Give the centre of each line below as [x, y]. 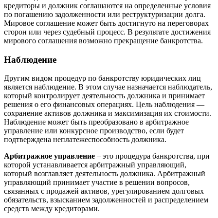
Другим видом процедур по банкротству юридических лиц [102, 78]
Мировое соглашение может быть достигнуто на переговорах [106, 23]
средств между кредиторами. [52, 209]
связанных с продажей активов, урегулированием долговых [104, 191]
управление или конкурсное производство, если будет [94, 131]
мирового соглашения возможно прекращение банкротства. [103, 41]
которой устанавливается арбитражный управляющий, [95, 165]
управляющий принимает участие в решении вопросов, [97, 182]
